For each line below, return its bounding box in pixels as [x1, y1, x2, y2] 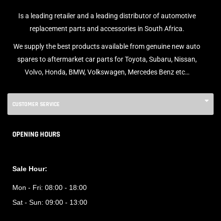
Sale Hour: [12, 164, 47, 173]
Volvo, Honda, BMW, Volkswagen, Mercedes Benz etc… [24, 68, 189, 76]
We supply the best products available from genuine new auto [13, 42, 200, 50]
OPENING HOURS [12, 129, 60, 139]
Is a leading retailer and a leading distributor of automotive [18, 11, 196, 20]
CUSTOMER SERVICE [12, 100, 60, 108]
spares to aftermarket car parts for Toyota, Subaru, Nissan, [17, 55, 197, 63]
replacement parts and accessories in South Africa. [29, 24, 184, 33]
